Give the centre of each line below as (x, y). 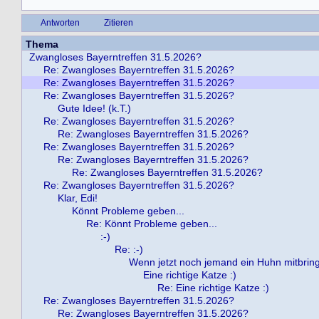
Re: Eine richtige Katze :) (213, 288)
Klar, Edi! (78, 198)
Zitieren (119, 23)
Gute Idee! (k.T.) (94, 108)
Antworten (60, 23)
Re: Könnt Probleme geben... (152, 224)
